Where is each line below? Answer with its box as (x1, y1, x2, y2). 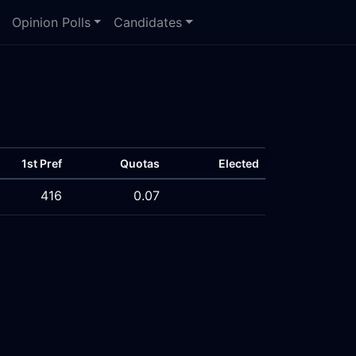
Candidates (114, 14, 183, 30)
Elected (219, 157, 259, 170)
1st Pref (21, 157, 62, 170)
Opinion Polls (11, 14, 91, 30)
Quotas (120, 157, 160, 170)
